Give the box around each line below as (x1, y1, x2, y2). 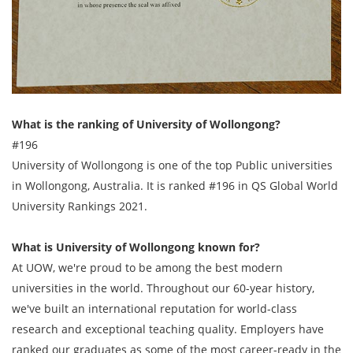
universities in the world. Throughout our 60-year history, (12, 280, 314, 295)
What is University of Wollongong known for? (12, 239, 260, 255)
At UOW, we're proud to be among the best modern (12, 259, 283, 275)
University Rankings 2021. (12, 198, 147, 214)
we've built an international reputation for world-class (12, 300, 297, 316)
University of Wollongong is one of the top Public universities (12, 157, 333, 173)
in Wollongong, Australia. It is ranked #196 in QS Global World (12, 177, 338, 193)
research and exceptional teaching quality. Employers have (12, 321, 324, 336)
